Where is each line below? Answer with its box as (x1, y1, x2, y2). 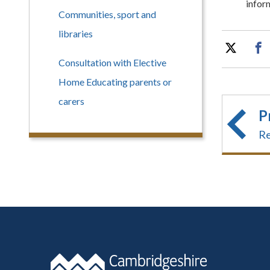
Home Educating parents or (58, 76, 172, 87)
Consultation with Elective (58, 57, 166, 68)
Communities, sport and (58, 8, 156, 20)
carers (58, 95, 84, 107)
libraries (58, 28, 93, 39)
